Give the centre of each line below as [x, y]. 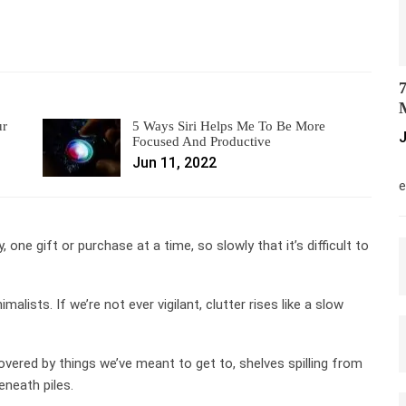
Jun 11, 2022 [175, 162]
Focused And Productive [202, 141]
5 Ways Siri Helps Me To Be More [229, 126]
